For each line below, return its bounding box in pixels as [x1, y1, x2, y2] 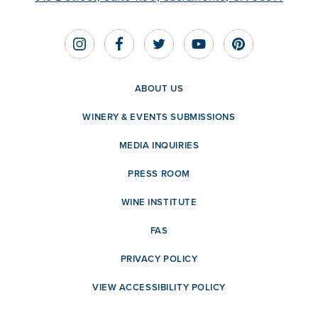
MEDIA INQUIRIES [119, 138, 199, 152]
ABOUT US [134, 81, 184, 95]
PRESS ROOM [128, 166, 190, 180]
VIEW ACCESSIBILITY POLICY [92, 280, 226, 294]
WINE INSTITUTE [121, 194, 197, 209]
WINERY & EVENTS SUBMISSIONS [82, 109, 236, 124]
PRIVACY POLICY [120, 251, 198, 265]
